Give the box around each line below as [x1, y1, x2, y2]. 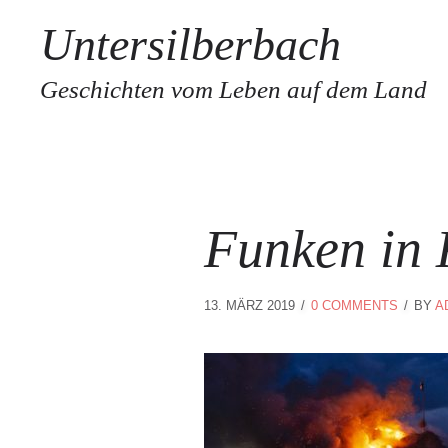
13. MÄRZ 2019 [204, 298, 299, 313]
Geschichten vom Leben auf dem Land [40, 76, 427, 103]
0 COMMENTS [311, 298, 398, 313]
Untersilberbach [40, 19, 341, 70]
